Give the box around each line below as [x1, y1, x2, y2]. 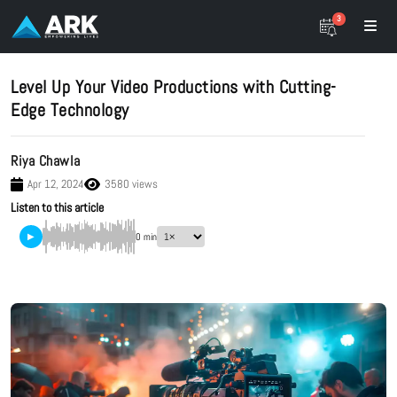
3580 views [104, 176, 158, 191]
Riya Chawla [11, 152, 81, 170]
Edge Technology [11, 98, 129, 121]
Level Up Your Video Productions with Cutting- [11, 75, 337, 98]
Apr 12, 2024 [27, 176, 84, 191]
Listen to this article [11, 199, 104, 215]
